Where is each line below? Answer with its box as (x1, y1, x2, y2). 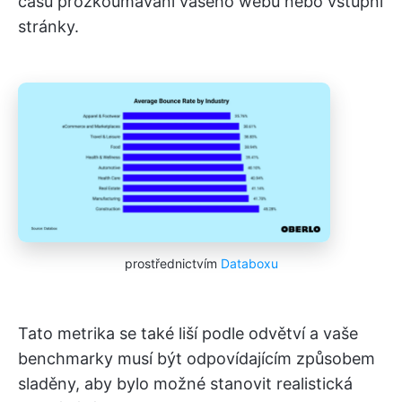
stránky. (18, 17, 79, 37)
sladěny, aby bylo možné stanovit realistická (18, 374, 353, 394)
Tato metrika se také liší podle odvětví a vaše (18, 324, 358, 344)
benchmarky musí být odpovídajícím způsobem (18, 349, 375, 369)
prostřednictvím (124, 256, 221, 272)
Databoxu (220, 256, 278, 272)
